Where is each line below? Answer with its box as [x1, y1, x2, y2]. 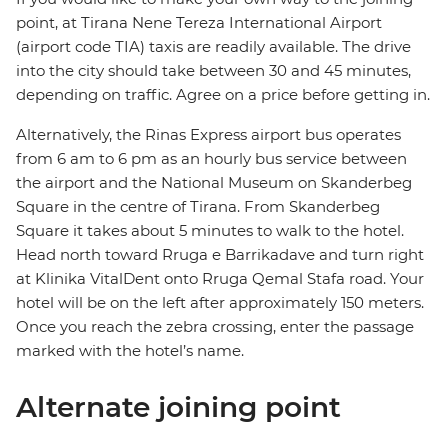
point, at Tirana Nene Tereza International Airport [16, 13, 382, 33]
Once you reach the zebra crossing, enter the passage [16, 317, 414, 337]
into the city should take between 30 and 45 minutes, [16, 61, 411, 81]
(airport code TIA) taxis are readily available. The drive [16, 37, 411, 57]
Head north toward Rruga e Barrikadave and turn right [16, 245, 424, 265]
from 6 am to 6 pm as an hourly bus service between [16, 149, 407, 169]
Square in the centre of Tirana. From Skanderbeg [16, 197, 380, 217]
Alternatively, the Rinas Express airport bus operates [16, 125, 401, 145]
